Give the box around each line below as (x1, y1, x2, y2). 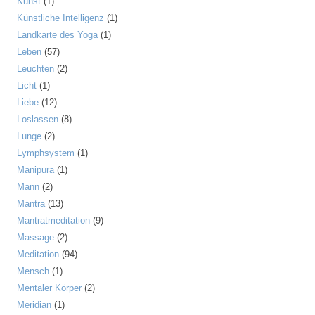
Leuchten (17, 63, 54, 74)
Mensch (17, 266, 49, 276)
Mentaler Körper (17, 283, 82, 293)
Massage (17, 232, 54, 243)
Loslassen (17, 114, 58, 124)
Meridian (17, 300, 51, 310)
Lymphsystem (17, 148, 75, 158)
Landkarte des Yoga (17, 30, 98, 40)
